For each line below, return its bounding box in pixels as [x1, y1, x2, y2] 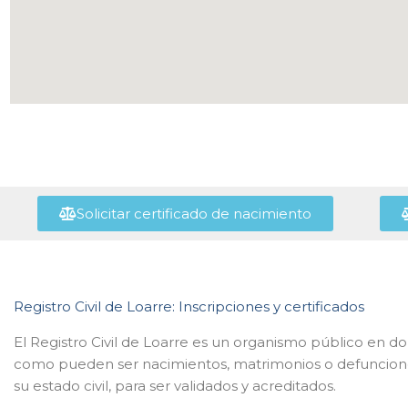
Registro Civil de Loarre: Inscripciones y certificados [14, 298, 364, 315]
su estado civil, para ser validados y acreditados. [14, 377, 336, 394]
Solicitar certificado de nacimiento [76, 205, 311, 222]
